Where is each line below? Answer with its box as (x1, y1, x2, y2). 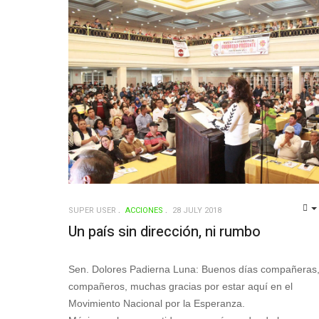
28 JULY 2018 (172, 204, 221, 217)
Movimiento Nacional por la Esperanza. (68, 297, 245, 309)
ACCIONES (125, 204, 163, 217)
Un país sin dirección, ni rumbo (68, 221, 261, 243)
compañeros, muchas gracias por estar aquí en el (68, 280, 293, 292)
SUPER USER (68, 204, 116, 217)
